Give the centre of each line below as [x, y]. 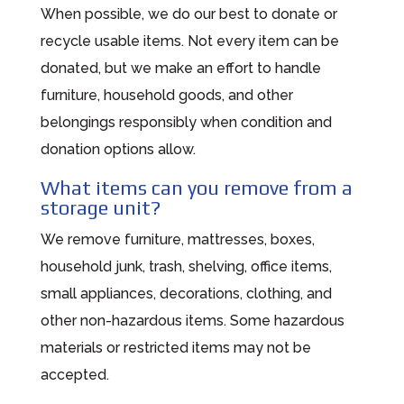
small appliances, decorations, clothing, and [186, 293]
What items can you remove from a [196, 187]
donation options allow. [118, 149]
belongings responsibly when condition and [186, 122]
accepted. [74, 374]
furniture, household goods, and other [166, 95]
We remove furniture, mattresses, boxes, [177, 239]
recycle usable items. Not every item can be [189, 41]
